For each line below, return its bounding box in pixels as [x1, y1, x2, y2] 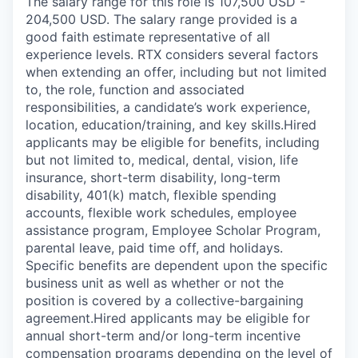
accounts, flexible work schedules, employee [26, 205, 296, 221]
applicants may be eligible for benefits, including [26, 134, 320, 150]
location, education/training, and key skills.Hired [26, 117, 316, 133]
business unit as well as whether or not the [26, 275, 284, 291]
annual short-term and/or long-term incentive [26, 328, 300, 344]
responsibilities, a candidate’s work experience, [26, 99, 310, 115]
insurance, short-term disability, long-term [26, 169, 280, 185]
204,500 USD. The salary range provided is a [26, 11, 297, 27]
